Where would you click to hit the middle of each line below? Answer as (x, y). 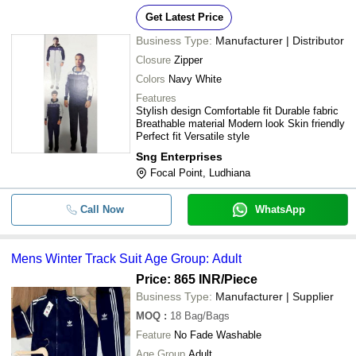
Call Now (102, 209)
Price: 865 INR (178, 279)
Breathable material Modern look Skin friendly (240, 124)
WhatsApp (280, 209)
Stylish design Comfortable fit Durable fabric (237, 111)
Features (156, 98)
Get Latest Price (184, 17)
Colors (151, 79)
